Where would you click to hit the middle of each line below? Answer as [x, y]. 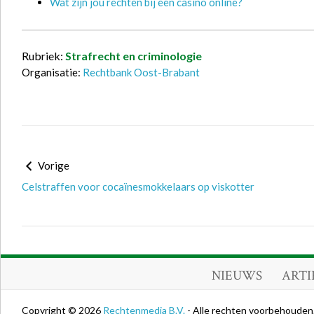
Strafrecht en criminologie [134, 56]
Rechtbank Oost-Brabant [141, 72]
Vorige [53, 165]
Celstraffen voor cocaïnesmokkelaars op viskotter [138, 186]
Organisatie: [52, 72]
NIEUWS [237, 276]
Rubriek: [43, 56]
